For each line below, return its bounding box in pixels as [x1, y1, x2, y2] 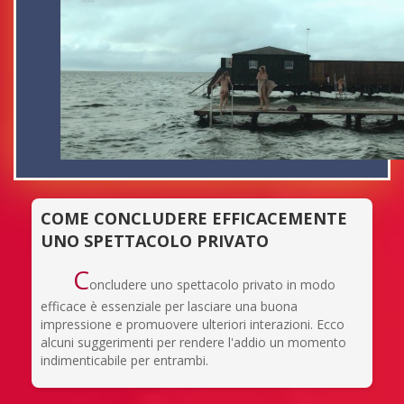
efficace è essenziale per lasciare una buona [41, 297, 298, 315]
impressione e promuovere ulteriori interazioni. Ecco [41, 315, 344, 333]
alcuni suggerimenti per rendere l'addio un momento [41, 333, 346, 351]
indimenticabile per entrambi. [41, 351, 208, 369]
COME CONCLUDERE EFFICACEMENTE [41, 207, 347, 229]
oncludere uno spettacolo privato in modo [88, 275, 335, 293]
